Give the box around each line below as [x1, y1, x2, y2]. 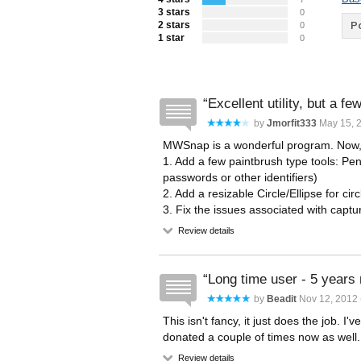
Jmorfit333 [267, 118, 317, 129]
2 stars [158, 19, 190, 31]
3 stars [158, 6, 190, 18]
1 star [158, 32, 185, 44]
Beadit [267, 293, 297, 305]
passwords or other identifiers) [163, 171, 317, 184]
